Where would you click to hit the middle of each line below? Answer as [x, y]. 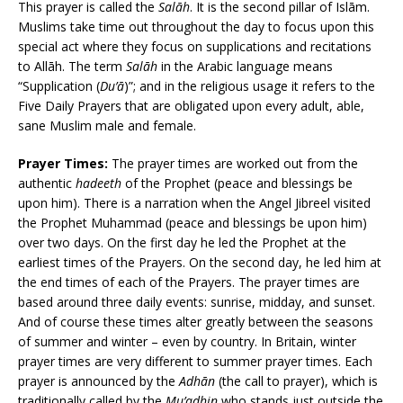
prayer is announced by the [99, 381]
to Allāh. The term [72, 67]
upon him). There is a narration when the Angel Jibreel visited [194, 203]
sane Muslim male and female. [107, 126]
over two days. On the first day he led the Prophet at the [182, 243]
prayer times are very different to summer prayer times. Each [195, 362]
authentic [47, 184]
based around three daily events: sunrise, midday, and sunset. [197, 302]
